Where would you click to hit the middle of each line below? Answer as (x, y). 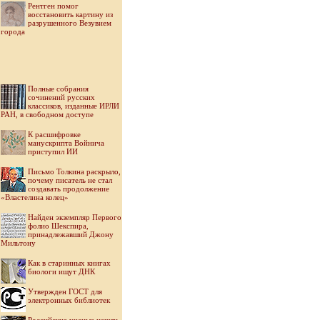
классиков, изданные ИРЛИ (74, 106)
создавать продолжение (69, 189)
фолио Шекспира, (58, 226)
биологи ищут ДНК (61, 271)
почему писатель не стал (70, 180)
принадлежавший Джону (71, 234)
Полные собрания (58, 89)
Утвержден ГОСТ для (65, 291)
